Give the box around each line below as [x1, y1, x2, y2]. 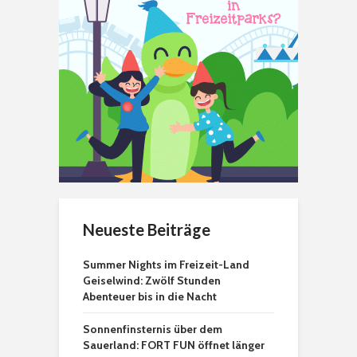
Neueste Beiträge [83, 220, 210, 240]
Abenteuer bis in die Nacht [83, 289, 217, 304]
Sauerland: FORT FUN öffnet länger [83, 338, 265, 353]
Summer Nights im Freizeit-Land [83, 257, 249, 273]
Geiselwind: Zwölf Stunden [83, 273, 221, 288]
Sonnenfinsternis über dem [83, 322, 222, 337]
